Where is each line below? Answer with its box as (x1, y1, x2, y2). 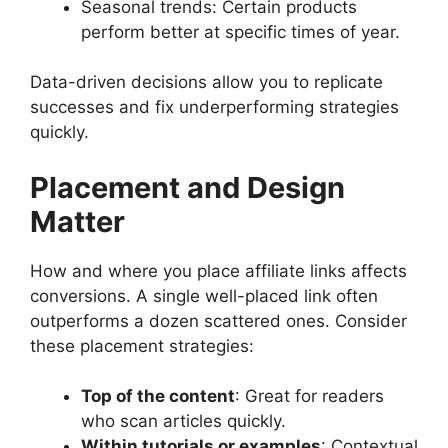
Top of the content (81, 386, 235, 407)
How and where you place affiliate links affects (30, 260, 407, 281)
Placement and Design (30, 169, 345, 205)
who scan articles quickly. (81, 411, 286, 432)
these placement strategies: (30, 335, 254, 356)
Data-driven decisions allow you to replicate (30, 72, 383, 93)
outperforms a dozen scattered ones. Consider (30, 310, 407, 331)
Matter (30, 203, 125, 239)
